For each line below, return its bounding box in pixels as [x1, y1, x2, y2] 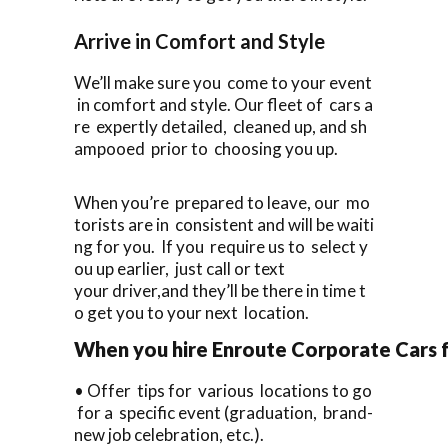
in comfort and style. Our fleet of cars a [74, 93, 373, 115]
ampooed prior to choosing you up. [74, 137, 338, 159]
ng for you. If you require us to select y [74, 235, 368, 257]
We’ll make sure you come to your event [74, 71, 372, 93]
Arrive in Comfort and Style [74, 28, 325, 53]
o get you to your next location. [74, 301, 309, 323]
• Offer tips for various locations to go [74, 379, 372, 401]
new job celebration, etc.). [74, 423, 264, 445]
